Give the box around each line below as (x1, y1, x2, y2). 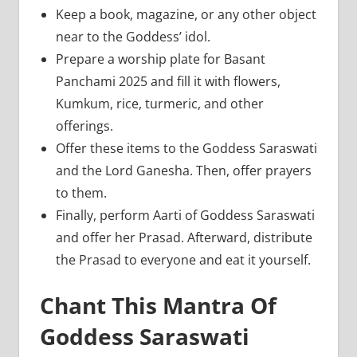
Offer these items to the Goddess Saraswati (55, 139, 317, 157)
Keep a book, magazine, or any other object (55, 5, 316, 23)
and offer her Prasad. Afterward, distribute (55, 228, 312, 246)
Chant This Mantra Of (39, 289, 277, 320)
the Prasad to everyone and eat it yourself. (55, 250, 311, 269)
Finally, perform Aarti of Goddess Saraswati (55, 206, 315, 224)
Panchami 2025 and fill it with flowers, (55, 72, 280, 90)
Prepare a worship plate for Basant (55, 49, 265, 68)
